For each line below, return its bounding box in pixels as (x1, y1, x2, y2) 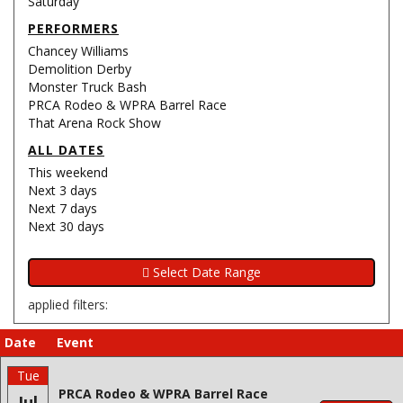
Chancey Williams (28, 42, 129, 59)
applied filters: (28, 296, 108, 313)
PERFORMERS (28, 20, 119, 37)
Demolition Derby (28, 60, 131, 77)
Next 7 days (28, 200, 97, 217)
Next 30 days (28, 218, 104, 235)
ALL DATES (28, 141, 104, 158)
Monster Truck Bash (28, 78, 147, 95)
